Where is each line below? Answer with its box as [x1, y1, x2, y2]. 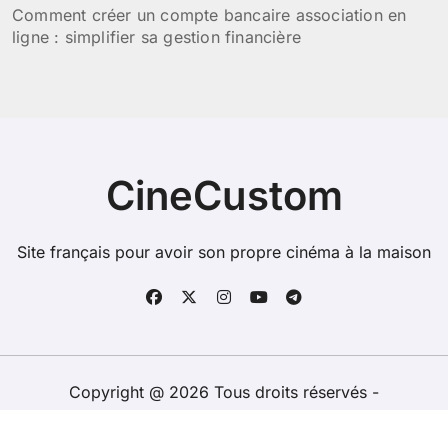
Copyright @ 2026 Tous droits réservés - [69, 382, 379, 402]
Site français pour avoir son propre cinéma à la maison [17, 242, 431, 262]
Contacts [331, 408, 399, 428]
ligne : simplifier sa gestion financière [12, 27, 301, 47]
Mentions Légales [183, 408, 320, 428]
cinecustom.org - [49, 408, 184, 428]
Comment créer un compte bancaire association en [12, 5, 407, 25]
